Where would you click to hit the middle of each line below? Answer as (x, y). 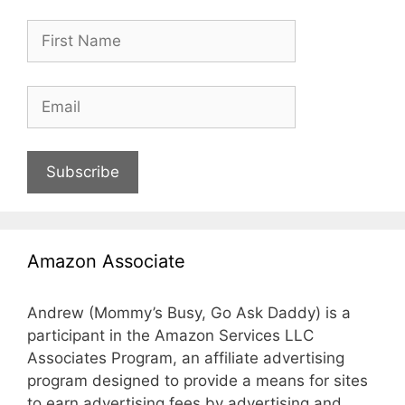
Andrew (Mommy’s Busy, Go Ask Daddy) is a (189, 313)
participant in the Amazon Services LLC (170, 336)
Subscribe (83, 172)
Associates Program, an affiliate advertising (186, 358)
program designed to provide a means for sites (198, 381)
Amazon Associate (106, 262)
